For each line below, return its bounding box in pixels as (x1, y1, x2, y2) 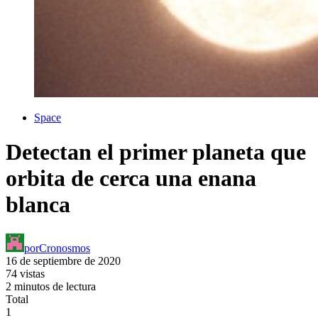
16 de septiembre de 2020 (6, 254, 121, 267)
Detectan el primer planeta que (6, 139, 306, 165)
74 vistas (6, 267, 45, 280)
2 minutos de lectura (6, 280, 96, 292)
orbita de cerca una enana (6, 165, 256, 192)
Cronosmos (39, 241, 90, 254)
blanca (6, 192, 70, 218)
